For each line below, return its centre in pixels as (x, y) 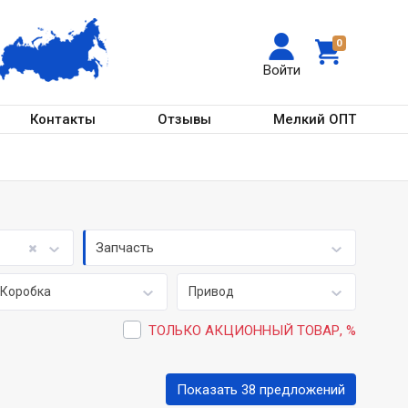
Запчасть (125, 248)
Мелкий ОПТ (315, 119)
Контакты (63, 119)
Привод (211, 291)
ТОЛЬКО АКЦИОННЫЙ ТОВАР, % (252, 330)
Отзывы (185, 119)
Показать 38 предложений (260, 389)
